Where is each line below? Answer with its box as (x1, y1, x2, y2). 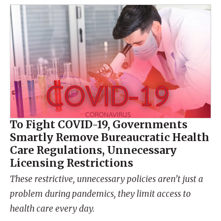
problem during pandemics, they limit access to (10, 188, 191, 199)
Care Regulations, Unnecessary (10, 143, 177, 157)
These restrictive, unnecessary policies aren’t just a (10, 173, 203, 184)
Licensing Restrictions (10, 156, 133, 170)
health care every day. (10, 203, 95, 214)
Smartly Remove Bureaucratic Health (10, 130, 209, 144)
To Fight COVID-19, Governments (10, 117, 187, 131)
